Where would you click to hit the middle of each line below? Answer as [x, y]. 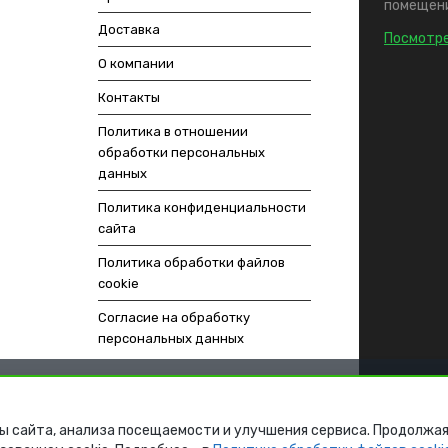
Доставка [128, 30]
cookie [118, 284]
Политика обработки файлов [191, 263]
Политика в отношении [172, 132]
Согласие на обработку [173, 318]
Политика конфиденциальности [201, 208]
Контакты [128, 98]
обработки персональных [181, 153]
